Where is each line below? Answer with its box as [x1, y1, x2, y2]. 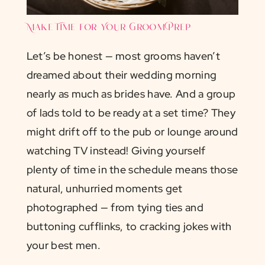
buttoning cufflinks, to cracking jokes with [26, 219, 232, 233]
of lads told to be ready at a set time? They [26, 105, 235, 119]
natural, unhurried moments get [26, 181, 183, 195]
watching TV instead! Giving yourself [26, 143, 206, 157]
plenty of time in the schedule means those [26, 162, 238, 176]
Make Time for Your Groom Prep [26, 21, 192, 34]
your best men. [26, 238, 101, 252]
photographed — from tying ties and [26, 200, 203, 214]
